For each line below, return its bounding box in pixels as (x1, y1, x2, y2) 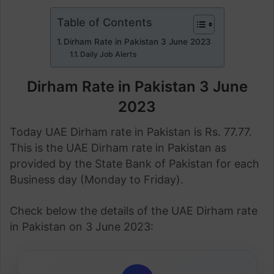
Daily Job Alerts (80, 50, 138, 59)
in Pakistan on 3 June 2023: (10, 220, 154, 233)
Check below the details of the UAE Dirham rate (10, 204, 257, 217)
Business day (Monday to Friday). (10, 173, 183, 186)
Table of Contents (56, 15, 152, 29)
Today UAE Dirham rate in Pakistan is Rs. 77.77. (10, 125, 252, 138)
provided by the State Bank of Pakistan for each (10, 157, 259, 170)
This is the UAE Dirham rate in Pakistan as (10, 141, 226, 154)
